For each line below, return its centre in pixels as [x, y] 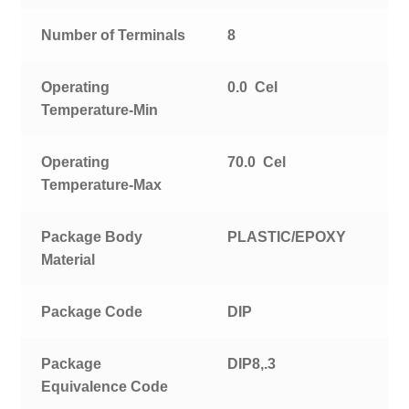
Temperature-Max [102, 185]
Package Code [92, 312]
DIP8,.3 [252, 364]
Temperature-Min [100, 110]
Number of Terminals [114, 36]
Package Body [92, 237]
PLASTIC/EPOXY [287, 237]
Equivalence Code [105, 387]
